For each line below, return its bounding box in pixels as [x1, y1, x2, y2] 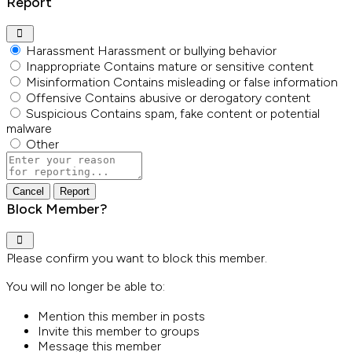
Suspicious [26, 105, 87, 121]
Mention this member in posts [38, 309, 205, 324]
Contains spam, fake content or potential [90, 105, 320, 121]
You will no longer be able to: [6, 279, 165, 295]
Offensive [26, 90, 82, 105]
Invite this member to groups [38, 324, 200, 339]
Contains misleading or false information [113, 74, 338, 90]
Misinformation [26, 74, 110, 90]
